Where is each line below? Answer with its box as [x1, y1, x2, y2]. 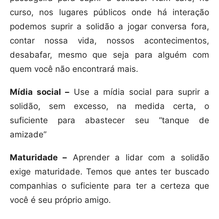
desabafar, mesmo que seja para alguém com [10, 50, 209, 60]
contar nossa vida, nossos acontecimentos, [10, 36, 209, 46]
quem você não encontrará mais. [10, 64, 138, 74]
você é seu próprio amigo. [10, 195, 111, 205]
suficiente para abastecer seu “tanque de [10, 115, 209, 126]
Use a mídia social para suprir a [69, 87, 209, 97]
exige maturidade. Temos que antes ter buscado [10, 167, 209, 177]
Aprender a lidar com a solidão [67, 153, 210, 163]
